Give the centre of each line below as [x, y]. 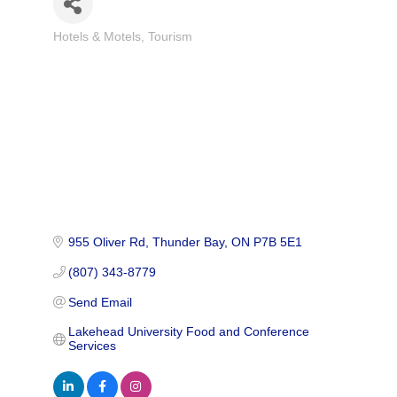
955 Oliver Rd [107, 242]
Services [93, 346]
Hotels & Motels [97, 37]
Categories [82, 46]
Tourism [170, 37]
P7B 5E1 [278, 242]
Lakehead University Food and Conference [189, 332]
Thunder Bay [189, 242]
